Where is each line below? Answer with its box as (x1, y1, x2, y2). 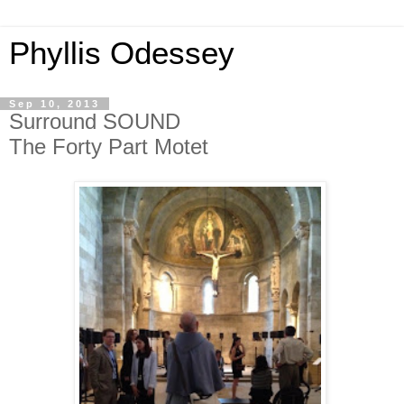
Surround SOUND (9, 109, 180, 133)
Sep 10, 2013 (9, 98, 100, 109)
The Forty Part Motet (9, 134, 208, 159)
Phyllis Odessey (9, 36, 234, 70)
